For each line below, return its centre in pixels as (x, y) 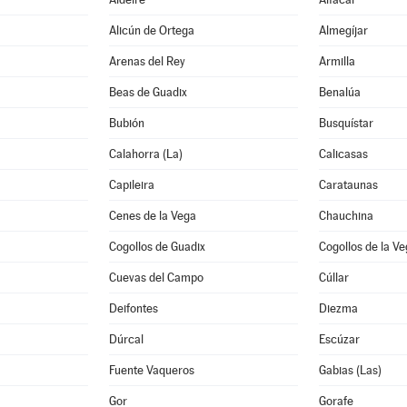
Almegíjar (343, 30)
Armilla (337, 61)
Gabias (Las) (350, 370)
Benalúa (340, 92)
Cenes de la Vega (153, 216)
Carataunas (348, 185)
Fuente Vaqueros (152, 370)
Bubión (127, 123)
